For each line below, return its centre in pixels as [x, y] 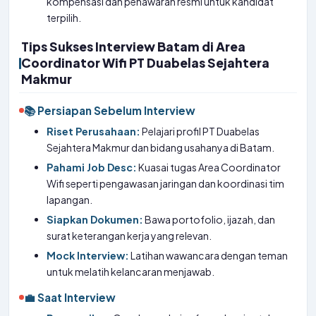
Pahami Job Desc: [92, 167]
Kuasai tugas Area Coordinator [209, 167]
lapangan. [70, 200]
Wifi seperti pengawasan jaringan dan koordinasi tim [166, 183]
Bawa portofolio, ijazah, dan [209, 219]
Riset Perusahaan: [94, 131]
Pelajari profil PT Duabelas [200, 131]
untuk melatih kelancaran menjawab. [131, 272]
